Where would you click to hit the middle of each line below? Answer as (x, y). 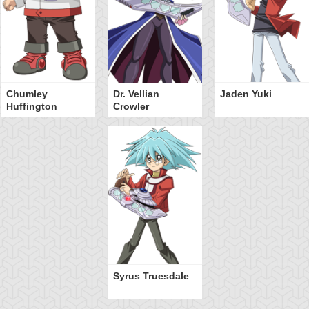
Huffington (31, 107)
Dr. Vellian (136, 94)
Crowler (131, 107)
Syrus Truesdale (151, 276)
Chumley (27, 94)
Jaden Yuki (246, 94)
